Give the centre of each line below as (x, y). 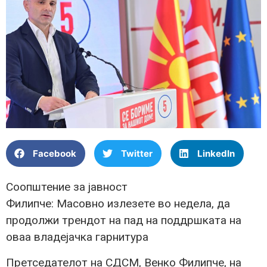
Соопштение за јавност (67, 187)
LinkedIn (216, 153)
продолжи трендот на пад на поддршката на (124, 221)
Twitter (137, 153)
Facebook (55, 153)
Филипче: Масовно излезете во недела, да (118, 204)
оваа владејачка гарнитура (77, 237)
